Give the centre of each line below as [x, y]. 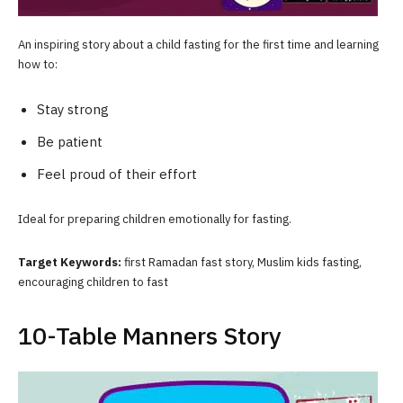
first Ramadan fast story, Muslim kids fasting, [242, 262]
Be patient [70, 142]
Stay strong [73, 109]
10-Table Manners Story [150, 336]
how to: [38, 64]
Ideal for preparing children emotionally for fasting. [155, 219]
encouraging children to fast [93, 282]
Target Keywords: [70, 262]
